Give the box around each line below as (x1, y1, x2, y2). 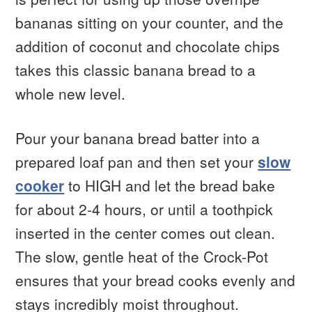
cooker (15, 175, 65, 196)
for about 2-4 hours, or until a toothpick (15, 198, 274, 220)
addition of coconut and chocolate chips (15, 36, 281, 57)
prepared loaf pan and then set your (15, 151, 258, 173)
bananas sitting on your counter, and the (15, 12, 284, 33)
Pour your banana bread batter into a (15, 127, 260, 149)
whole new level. (15, 83, 126, 104)
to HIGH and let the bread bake (64, 175, 276, 196)
